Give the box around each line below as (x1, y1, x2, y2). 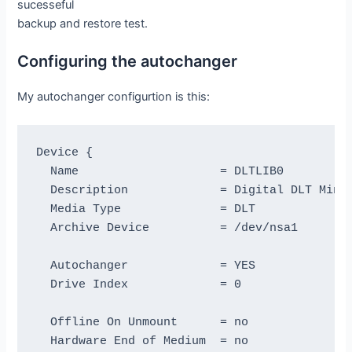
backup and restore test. (17, 16, 148, 31)
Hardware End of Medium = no (35, 335, 248, 348)
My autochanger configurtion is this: (17, 90, 211, 104)
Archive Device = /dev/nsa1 (35, 222, 298, 235)
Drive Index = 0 (35, 278, 241, 291)
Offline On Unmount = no (35, 316, 248, 329)
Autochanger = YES (35, 259, 255, 273)
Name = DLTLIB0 (35, 165, 284, 178)
